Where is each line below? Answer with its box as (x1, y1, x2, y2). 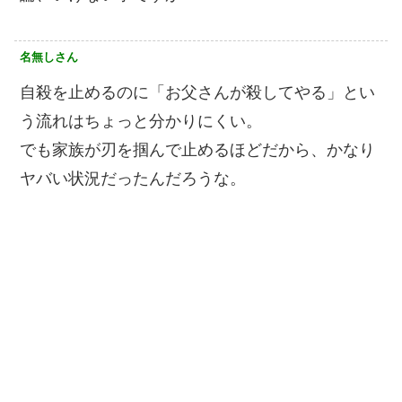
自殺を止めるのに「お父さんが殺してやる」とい (20, 83, 375, 101)
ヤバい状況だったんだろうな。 (20, 169, 246, 188)
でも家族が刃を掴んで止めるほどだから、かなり (20, 140, 375, 159)
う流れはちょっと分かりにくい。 (20, 111, 262, 130)
